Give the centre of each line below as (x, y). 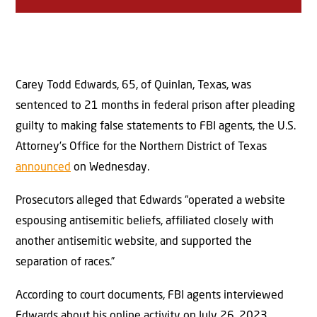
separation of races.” (65, 263)
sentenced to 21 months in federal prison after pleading (155, 106)
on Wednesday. (110, 167)
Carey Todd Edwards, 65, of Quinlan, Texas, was (133, 85)
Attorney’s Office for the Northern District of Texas (141, 147)
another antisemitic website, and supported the (134, 242)
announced (43, 167)
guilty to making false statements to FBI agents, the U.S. (156, 126)
